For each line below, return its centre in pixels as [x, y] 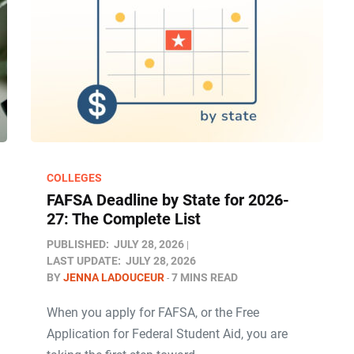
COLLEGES [74, 178]
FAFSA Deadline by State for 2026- [168, 200]
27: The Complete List [124, 219]
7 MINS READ [205, 277]
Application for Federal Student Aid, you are [167, 334]
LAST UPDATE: [84, 261]
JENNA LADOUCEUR [114, 277]
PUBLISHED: [78, 244]
